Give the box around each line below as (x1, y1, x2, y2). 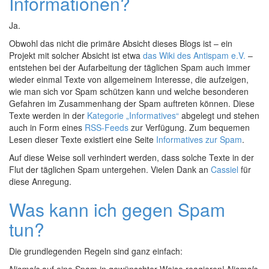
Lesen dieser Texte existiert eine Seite (9, 133, 156, 145)
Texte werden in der (9, 109, 87, 121)
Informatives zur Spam (156, 133, 242, 145)
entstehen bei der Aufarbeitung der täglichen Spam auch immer (9, 61, 250, 73)
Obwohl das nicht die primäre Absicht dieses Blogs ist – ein (9, 37, 232, 49)
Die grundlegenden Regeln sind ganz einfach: (9, 245, 183, 257)
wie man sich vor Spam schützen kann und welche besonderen (9, 85, 249, 97)
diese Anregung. (9, 175, 71, 187)
